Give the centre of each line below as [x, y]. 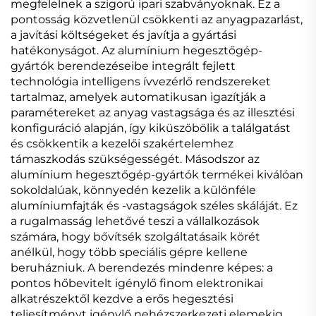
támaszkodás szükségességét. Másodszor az [135, 159]
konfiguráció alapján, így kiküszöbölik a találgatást [151, 128]
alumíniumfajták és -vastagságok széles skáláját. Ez [154, 206]
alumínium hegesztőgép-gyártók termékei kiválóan [157, 175]
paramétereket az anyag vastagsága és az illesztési [153, 113]
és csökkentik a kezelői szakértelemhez [122, 144]
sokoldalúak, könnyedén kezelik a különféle [133, 190]
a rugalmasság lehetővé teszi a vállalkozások [135, 221]
